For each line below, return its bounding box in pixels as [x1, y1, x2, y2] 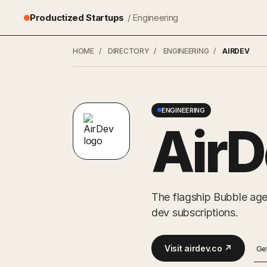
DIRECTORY [108, 46, 150, 55]
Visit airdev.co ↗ [164, 243, 232, 253]
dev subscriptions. [151, 206, 238, 219]
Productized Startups [30, 12, 124, 23]
